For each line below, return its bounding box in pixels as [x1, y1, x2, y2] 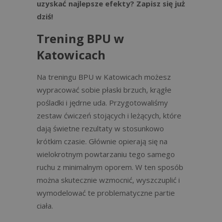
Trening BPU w [37, 30, 124, 47]
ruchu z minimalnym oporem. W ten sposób [37, 162, 183, 172]
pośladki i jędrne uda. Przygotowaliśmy [37, 98, 168, 108]
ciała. [37, 201, 53, 211]
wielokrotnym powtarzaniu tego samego [37, 149, 175, 159]
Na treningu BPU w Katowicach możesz [37, 72, 171, 82]
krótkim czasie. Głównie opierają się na [37, 136, 167, 146]
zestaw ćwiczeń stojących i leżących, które [37, 111, 181, 120]
